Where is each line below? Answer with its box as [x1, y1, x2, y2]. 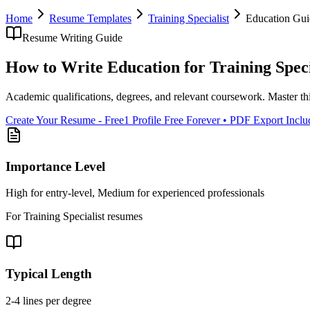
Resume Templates [49, 12, 131, 24]
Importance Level [6, 158, 105, 174]
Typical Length [6, 266, 92, 281]
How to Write [6, 57, 107, 76]
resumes [104, 210, 143, 223]
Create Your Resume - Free [6, 113, 124, 126]
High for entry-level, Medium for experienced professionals [6, 187, 264, 199]
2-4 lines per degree [6, 294, 91, 307]
